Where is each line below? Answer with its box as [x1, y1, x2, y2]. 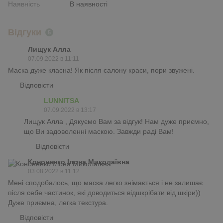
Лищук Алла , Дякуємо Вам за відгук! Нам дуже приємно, [24, 117, 209, 125]
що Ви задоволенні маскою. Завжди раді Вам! [24, 127, 174, 135]
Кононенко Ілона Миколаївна [28, 157, 129, 166]
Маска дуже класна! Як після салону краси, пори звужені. [8, 66, 195, 74]
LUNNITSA [44, 96, 79, 105]
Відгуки [8, 27, 41, 37]
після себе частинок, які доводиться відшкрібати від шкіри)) [8, 188, 201, 197]
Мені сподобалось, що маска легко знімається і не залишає [8, 178, 203, 187]
